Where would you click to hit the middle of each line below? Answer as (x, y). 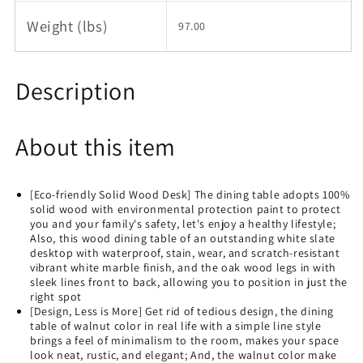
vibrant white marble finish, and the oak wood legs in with (183, 267)
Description (76, 91)
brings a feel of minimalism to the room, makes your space (185, 340)
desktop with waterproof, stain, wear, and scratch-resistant (185, 253)
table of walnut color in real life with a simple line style (176, 326)
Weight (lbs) (68, 26)
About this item (96, 147)
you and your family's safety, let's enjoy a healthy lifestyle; (183, 224)
